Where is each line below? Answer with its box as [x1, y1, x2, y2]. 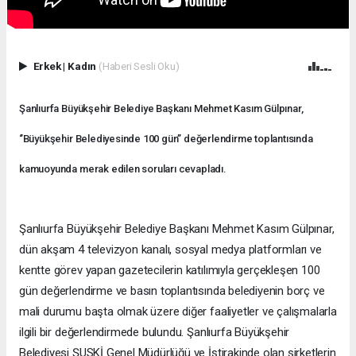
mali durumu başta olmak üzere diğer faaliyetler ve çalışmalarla [19, 304, 337, 319]
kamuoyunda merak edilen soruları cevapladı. [19, 163, 226, 176]
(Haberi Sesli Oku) [98, 60, 180, 73]
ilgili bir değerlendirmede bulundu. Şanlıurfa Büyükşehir [19, 325, 290, 340]
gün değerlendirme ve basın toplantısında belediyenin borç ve [19, 284, 325, 299]
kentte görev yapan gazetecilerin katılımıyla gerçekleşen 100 [19, 263, 320, 278]
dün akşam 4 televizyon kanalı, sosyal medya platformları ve [19, 242, 322, 257]
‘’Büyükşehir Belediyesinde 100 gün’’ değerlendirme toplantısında [19, 133, 313, 145]
